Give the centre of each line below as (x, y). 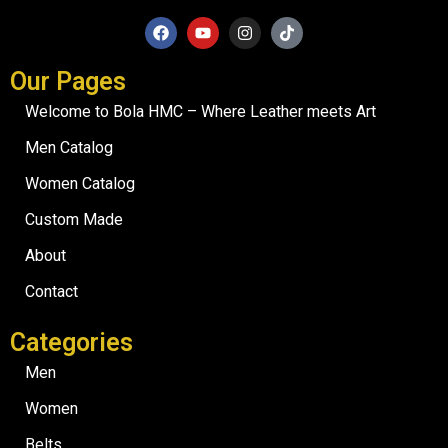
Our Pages (68, 82)
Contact (51, 292)
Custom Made (74, 220)
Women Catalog (80, 184)
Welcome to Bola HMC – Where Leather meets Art (200, 112)
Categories (71, 343)
